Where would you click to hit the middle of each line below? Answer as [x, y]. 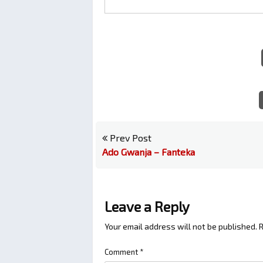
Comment [122, 252]
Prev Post [129, 138]
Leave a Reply [147, 206]
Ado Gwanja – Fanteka [149, 152]
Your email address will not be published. [181, 226]
